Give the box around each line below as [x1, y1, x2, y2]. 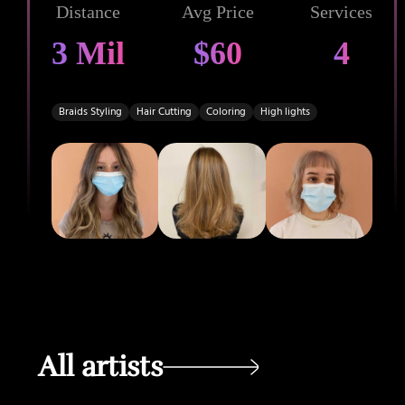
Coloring [206, 103, 246, 119]
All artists [38, 348, 163, 384]
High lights [260, 103, 310, 119]
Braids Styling [59, 103, 122, 119]
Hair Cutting [137, 103, 192, 119]
